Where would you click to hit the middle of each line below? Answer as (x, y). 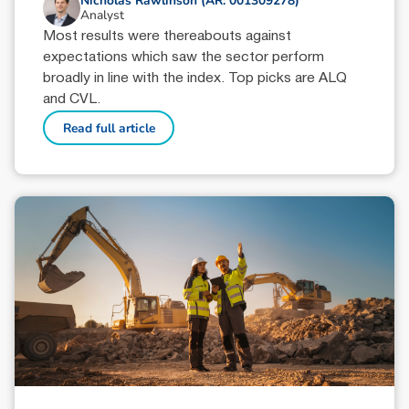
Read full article (109, 128)
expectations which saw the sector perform (184, 58)
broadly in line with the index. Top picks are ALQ (195, 79)
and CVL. (72, 100)
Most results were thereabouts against (168, 37)
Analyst (102, 16)
